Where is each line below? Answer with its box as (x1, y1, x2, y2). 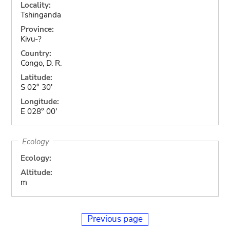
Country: (20, 48, 51, 59)
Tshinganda (20, 9, 61, 20)
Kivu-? (20, 33, 42, 44)
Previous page (87, 213, 143, 225)
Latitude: (20, 72, 52, 83)
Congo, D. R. (20, 57, 62, 68)
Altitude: (20, 167, 52, 178)
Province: (20, 24, 54, 34)
